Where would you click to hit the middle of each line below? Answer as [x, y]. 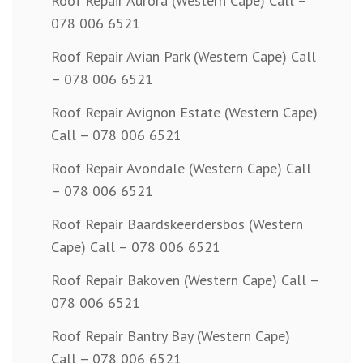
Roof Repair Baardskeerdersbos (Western [177, 224]
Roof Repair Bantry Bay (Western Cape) [171, 336]
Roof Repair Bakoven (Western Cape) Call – [185, 280]
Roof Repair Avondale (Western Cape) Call [181, 169]
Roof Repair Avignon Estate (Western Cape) [184, 113]
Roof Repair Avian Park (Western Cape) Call [184, 57]
